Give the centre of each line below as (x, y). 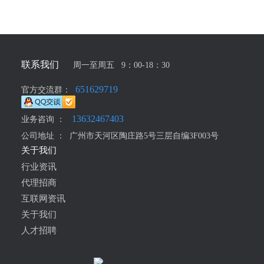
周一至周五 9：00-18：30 (121, 65)
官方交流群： (46, 89)
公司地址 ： (43, 135)
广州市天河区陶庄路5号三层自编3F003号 (141, 135)
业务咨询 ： (43, 119)
